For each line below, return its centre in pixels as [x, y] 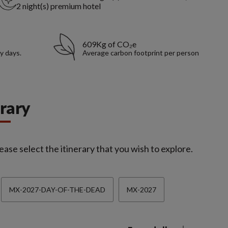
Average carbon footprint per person [141, 53]
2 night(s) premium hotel [58, 6]
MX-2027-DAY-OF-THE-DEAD [57, 190]
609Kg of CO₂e [110, 44]
